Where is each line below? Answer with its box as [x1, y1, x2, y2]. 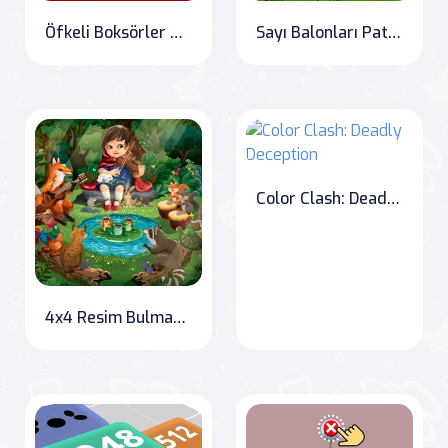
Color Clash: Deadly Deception [387, 187, 400, 209]
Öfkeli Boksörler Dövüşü [170, 21, 183, 43]
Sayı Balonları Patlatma [388, 21, 401, 43]
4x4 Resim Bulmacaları [173, 306, 186, 328]
